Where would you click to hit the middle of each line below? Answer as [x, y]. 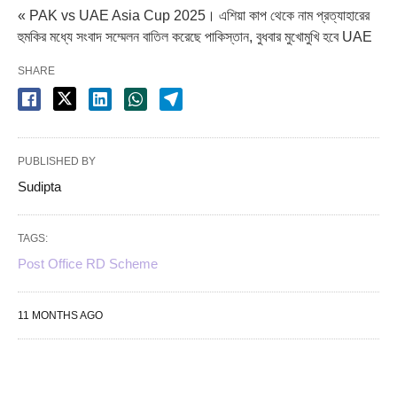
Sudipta [39, 187]
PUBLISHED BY [57, 161]
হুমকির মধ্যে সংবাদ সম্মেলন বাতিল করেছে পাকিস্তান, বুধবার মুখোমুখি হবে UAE [195, 37]
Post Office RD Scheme [88, 264]
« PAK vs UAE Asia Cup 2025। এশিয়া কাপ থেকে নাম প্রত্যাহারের [194, 16]
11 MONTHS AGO [60, 315]
